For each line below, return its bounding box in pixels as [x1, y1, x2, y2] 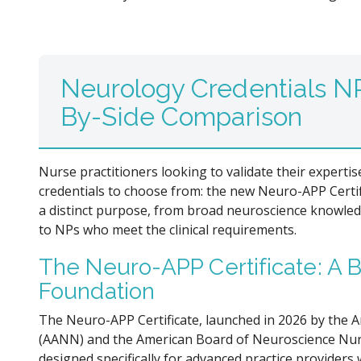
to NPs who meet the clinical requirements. [39, 220, 297, 239]
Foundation [39, 278, 155, 305]
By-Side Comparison [60, 101, 302, 131]
